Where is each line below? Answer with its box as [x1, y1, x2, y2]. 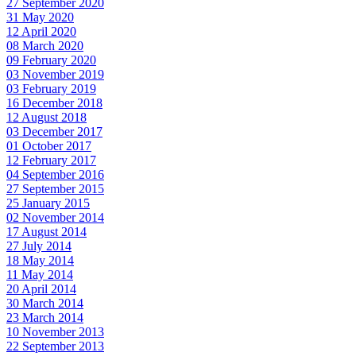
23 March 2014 [6, 311, 83, 325]
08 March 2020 [6, 39, 83, 53]
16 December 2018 [6, 96, 103, 110]
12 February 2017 [6, 153, 96, 168]
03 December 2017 [6, 125, 103, 139]
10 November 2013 [6, 325, 104, 339]
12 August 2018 [6, 110, 87, 125]
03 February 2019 [6, 82, 96, 96]
